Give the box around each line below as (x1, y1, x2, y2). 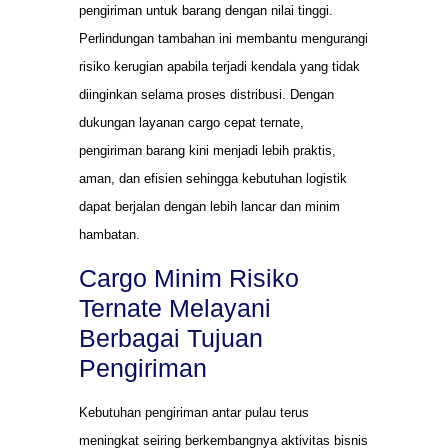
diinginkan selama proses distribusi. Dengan (79, 87, 334, 103)
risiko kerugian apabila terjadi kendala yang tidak (79, 59, 360, 75)
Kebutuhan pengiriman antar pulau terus (79, 405, 309, 421)
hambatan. (79, 227, 140, 243)
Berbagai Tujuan (79, 324, 263, 353)
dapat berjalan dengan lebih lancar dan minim (79, 199, 340, 215)
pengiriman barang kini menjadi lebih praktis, (79, 143, 336, 159)
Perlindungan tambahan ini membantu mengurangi (79, 31, 368, 47)
